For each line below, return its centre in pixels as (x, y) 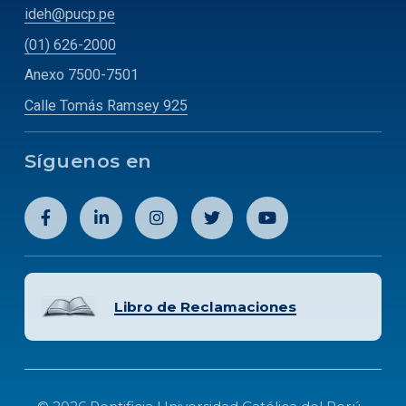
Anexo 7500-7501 (82, 75)
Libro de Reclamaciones (205, 306)
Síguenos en (88, 160)
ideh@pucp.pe (70, 14)
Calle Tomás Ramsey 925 (106, 105)
